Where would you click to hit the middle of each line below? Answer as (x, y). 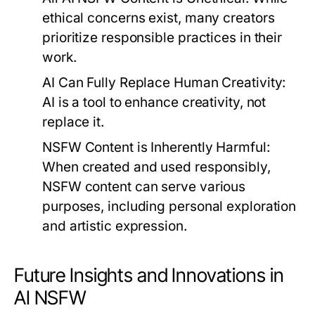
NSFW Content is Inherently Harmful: (156, 148)
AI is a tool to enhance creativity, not (154, 103)
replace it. (73, 122)
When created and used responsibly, (156, 167)
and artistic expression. (115, 226)
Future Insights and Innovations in (149, 276)
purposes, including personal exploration (169, 207)
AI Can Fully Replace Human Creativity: (164, 83)
